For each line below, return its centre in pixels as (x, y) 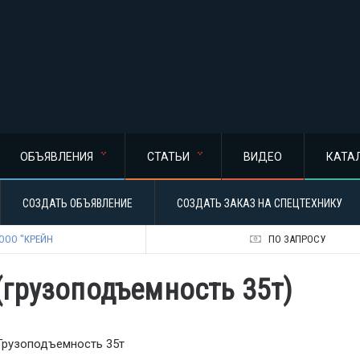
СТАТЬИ (168, 157)
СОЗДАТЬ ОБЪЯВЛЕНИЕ (78, 203)
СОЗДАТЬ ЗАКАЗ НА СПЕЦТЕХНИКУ (260, 203)
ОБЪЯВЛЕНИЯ (57, 157)
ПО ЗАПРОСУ (297, 239)
